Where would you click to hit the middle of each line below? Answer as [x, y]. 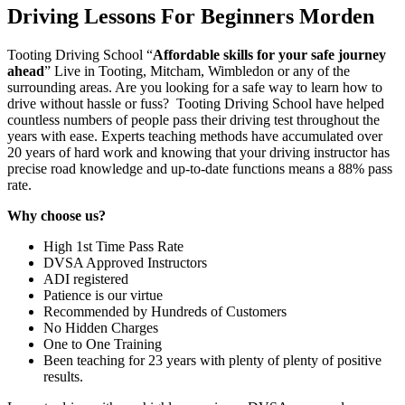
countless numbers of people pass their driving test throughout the [193, 120]
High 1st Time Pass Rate [113, 247]
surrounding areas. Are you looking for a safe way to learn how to [195, 88]
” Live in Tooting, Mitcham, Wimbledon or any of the [197, 71]
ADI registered [86, 279]
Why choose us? [80, 216]
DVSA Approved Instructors [125, 263]
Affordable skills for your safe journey [269, 55]
